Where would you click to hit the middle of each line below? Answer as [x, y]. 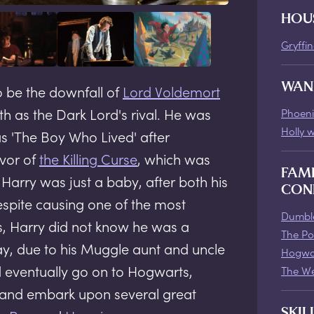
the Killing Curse [88, 159]
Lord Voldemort [171, 92]
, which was [174, 159]
